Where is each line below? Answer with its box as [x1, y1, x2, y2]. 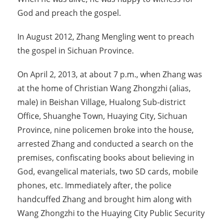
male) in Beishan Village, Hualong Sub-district [17, 97, 186, 108]
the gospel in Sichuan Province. [17, 45, 134, 56]
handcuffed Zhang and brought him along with [17, 194, 192, 205]
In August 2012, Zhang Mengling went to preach [17, 31, 194, 43]
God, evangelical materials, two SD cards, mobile [17, 166, 198, 177]
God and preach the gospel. [17, 7, 121, 19]
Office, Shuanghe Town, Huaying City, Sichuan [17, 111, 187, 122]
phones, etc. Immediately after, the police [17, 180, 171, 191]
